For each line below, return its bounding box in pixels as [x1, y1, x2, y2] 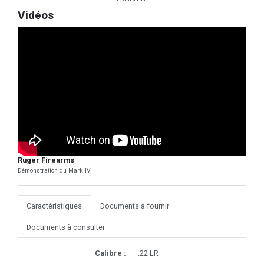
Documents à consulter [27, 223, 105, 232]
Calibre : [95, 249, 126, 258]
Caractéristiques [27, 202, 82, 211]
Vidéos [18, 8, 54, 22]
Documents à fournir [100, 202, 170, 211]
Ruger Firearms [18, 156, 74, 165]
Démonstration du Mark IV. [18, 167, 92, 175]
